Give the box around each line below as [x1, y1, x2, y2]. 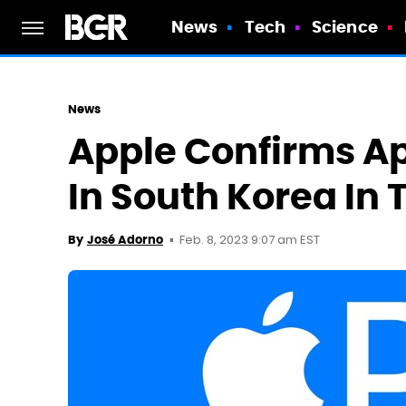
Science [312, 16, 378, 37]
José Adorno [87, 232, 163, 247]
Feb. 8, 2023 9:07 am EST [179, 231, 320, 250]
